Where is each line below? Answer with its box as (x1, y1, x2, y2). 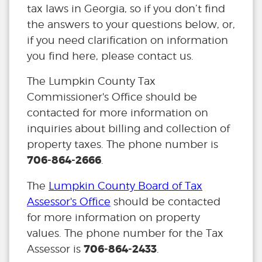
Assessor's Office (27, 195, 111, 208)
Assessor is (27, 243, 84, 256)
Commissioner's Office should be (27, 91, 197, 104)
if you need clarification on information (27, 34, 228, 47)
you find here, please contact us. (27, 50, 194, 63)
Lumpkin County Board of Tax (49, 180, 202, 192)
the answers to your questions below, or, (27, 18, 235, 31)
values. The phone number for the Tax (27, 227, 223, 240)
